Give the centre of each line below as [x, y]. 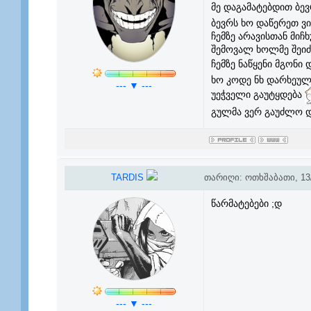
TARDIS [128, 177]
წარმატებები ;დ [246, 203]
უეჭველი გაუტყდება [258, 95]
